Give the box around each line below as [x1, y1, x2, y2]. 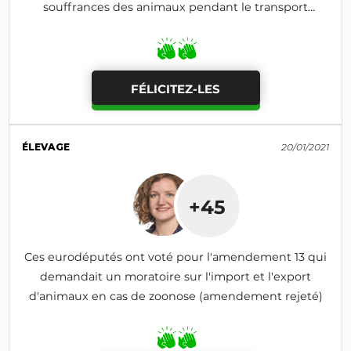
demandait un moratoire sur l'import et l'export [40, 270, 311, 284]
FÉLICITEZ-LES [131, 81, 220, 96]
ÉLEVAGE [22, 141, 71, 154]
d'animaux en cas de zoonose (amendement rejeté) [28, 289, 323, 304]
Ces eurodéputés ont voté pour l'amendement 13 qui [24, 250, 327, 265]
